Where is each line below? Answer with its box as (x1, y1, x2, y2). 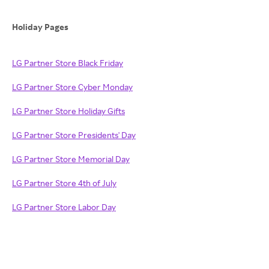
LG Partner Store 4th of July (12, 178, 116, 188)
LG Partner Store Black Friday (12, 58, 123, 68)
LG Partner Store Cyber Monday (12, 82, 133, 92)
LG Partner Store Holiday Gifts (12, 106, 125, 116)
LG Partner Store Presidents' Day (12, 130, 136, 140)
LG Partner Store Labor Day (12, 202, 116, 212)
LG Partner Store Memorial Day (12, 154, 130, 164)
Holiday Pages (12, 22, 68, 32)
